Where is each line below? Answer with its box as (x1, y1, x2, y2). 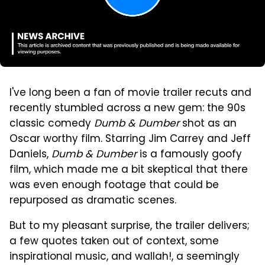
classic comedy (9, 115, 94, 132)
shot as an (179, 115, 237, 132)
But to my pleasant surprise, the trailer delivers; (9, 218, 250, 235)
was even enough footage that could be (9, 177, 219, 194)
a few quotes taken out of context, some (9, 233, 219, 250)
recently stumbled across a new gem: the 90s (9, 100, 245, 117)
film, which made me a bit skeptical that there (9, 161, 248, 179)
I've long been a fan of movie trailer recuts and (9, 85, 251, 102)
